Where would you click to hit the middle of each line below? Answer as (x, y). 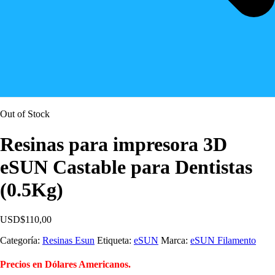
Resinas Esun (68, 241)
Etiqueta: (115, 241)
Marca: (176, 241)
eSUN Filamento (223, 241)
